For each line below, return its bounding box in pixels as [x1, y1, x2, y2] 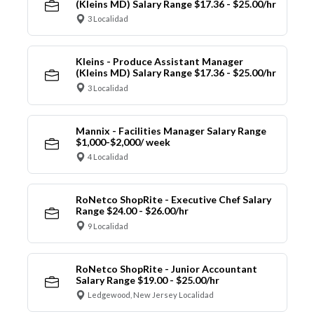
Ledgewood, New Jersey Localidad [88, 290, 214, 300]
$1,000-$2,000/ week [75, 135, 170, 148]
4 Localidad [88, 152, 128, 162]
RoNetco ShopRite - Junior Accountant [75, 262, 257, 275]
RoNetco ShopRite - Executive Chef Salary [75, 193, 271, 206]
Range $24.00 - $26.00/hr [75, 205, 189, 217]
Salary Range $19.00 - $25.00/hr [75, 273, 219, 286]
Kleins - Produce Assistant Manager [75, 55, 243, 68]
